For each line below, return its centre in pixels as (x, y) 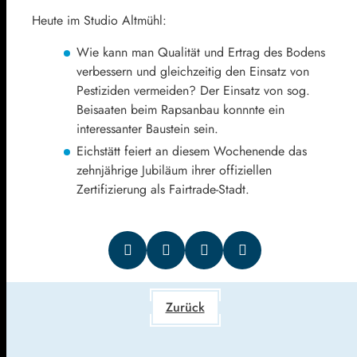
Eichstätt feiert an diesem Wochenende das (192, 151)
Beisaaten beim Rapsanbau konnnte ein (180, 109)
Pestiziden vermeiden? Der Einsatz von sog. (193, 90)
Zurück (185, 307)
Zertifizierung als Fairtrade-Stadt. (163, 189)
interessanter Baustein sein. (147, 128)
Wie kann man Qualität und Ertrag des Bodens (201, 52)
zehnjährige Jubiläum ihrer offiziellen (174, 170)
